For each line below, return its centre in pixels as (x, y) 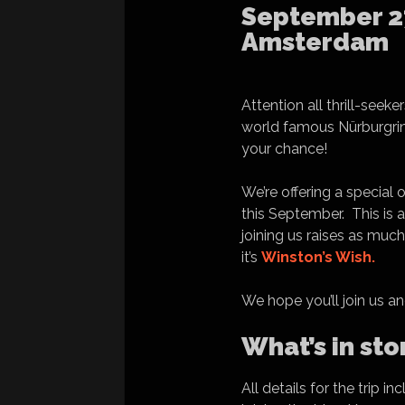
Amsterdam (315, 42)
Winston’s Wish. (318, 257)
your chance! (286, 149)
